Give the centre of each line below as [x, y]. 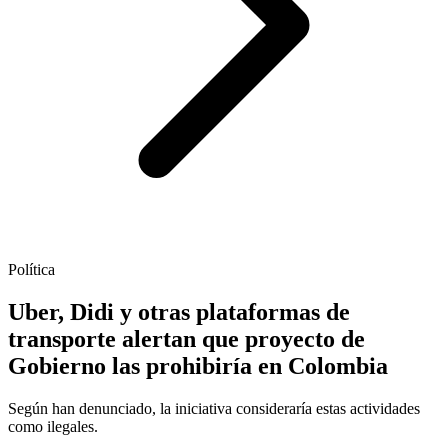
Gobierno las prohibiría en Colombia [198, 366]
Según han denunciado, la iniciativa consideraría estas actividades [214, 409]
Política [31, 270]
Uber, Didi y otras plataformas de [179, 312]
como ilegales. [53, 427]
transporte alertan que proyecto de [186, 339]
